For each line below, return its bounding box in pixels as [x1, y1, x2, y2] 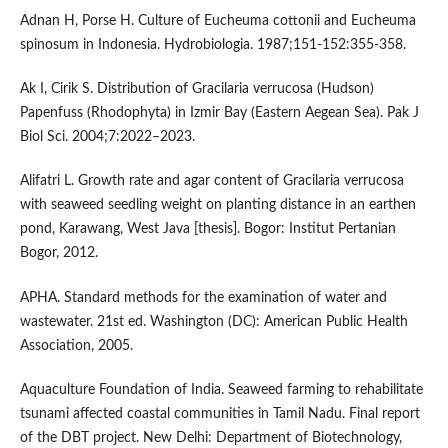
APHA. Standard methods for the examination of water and [19, 290, 387, 305]
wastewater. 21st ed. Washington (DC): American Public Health [19, 314, 408, 329]
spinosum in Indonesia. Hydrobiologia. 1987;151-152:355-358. [19, 38, 406, 53]
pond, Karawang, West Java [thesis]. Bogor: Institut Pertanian [19, 222, 396, 237]
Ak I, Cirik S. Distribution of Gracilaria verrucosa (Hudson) [19, 82, 374, 97]
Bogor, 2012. [19, 246, 98, 261]
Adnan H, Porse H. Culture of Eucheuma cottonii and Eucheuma [19, 14, 416, 29]
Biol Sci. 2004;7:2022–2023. [19, 130, 195, 145]
